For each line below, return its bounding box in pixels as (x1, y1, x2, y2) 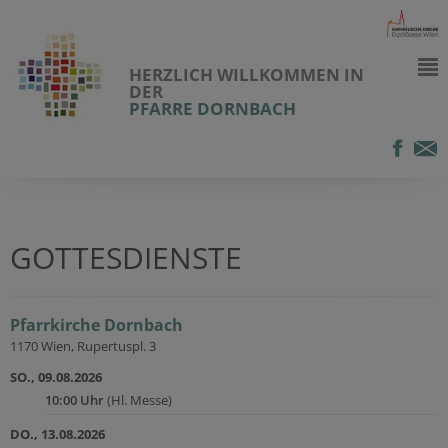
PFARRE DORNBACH (129, 97, 296, 120)
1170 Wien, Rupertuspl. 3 (10, 337, 156, 355)
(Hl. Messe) (104, 391, 172, 409)
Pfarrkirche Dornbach (10, 314, 183, 336)
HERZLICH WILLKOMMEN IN (129, 63, 364, 86)
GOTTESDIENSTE (10, 237, 242, 278)
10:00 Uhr (45, 391, 104, 409)
